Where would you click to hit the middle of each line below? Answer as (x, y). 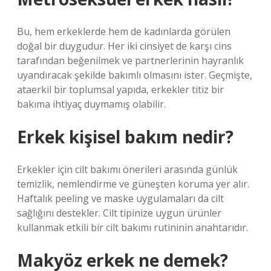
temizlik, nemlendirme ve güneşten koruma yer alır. (133, 184)
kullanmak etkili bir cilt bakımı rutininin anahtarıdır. (132, 227)
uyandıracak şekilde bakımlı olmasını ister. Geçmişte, (135, 75)
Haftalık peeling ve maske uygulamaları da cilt (120, 198)
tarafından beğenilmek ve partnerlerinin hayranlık (130, 60)
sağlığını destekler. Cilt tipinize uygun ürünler (119, 213)
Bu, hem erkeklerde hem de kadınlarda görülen (124, 31)
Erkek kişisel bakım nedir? (125, 137)
